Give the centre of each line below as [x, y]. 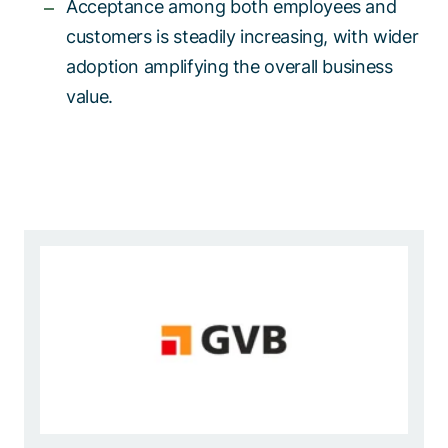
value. [89, 96]
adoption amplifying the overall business [229, 66]
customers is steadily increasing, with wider [242, 36]
